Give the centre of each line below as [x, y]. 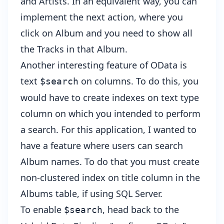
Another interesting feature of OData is [104, 65]
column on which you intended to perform [110, 114]
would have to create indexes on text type [110, 98]
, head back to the [141, 210]
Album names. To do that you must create [110, 162]
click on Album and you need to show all [106, 33]
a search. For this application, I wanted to [108, 130]
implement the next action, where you [102, 17]
